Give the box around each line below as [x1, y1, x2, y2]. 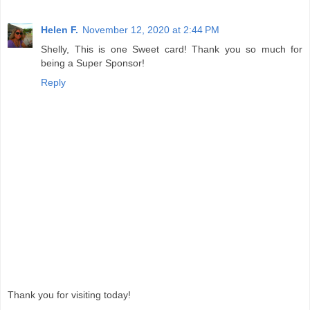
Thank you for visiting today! [8, 289, 131, 301]
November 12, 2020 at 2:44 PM [82, 24, 219, 35]
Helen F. [41, 24, 78, 35]
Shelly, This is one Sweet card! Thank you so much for [41, 43, 302, 55]
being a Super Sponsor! [41, 57, 145, 69]
